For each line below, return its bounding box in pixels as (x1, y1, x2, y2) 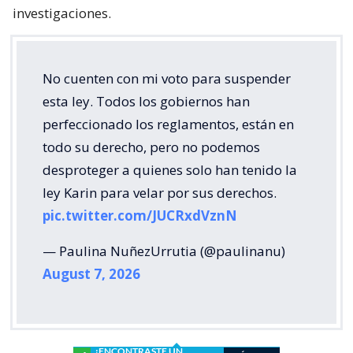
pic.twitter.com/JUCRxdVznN (43, 206, 237, 225)
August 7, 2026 (43, 265, 140, 284)
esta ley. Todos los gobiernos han (43, 92, 250, 111)
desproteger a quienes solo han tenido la (43, 161, 297, 180)
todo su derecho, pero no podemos (43, 138, 260, 157)
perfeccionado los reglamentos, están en (43, 115, 294, 134)
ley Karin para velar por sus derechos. (43, 184, 277, 203)
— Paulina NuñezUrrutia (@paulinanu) (43, 242, 285, 261)
